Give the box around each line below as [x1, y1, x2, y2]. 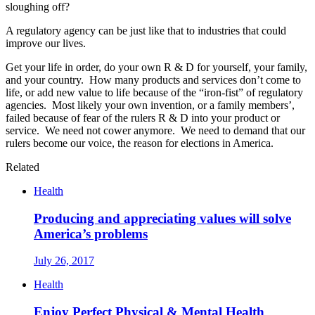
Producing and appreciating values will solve [34, 210, 291, 226]
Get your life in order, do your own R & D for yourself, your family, [6, 60, 307, 73]
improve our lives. [6, 37, 86, 49]
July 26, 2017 [34, 255, 94, 267]
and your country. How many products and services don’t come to [6, 73, 301, 86]
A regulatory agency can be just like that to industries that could [6, 24, 286, 37]
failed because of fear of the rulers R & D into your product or [6, 111, 280, 124]
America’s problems [34, 226, 148, 241]
